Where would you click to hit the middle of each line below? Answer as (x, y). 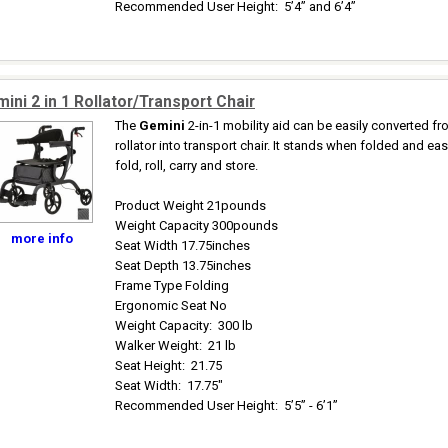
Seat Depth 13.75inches (183, 265)
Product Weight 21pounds (190, 205)
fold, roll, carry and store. (186, 165)
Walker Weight (157, 345)
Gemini (162, 125)
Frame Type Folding (172, 285)
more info (42, 238)
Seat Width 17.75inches (182, 245)
